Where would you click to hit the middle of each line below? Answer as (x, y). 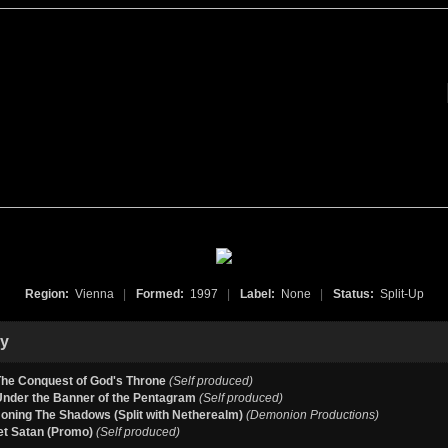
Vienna (97, 294)
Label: (258, 294)
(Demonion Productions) (312, 415)
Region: (48, 294)
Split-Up (400, 294)
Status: (354, 294)
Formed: (161, 294)
